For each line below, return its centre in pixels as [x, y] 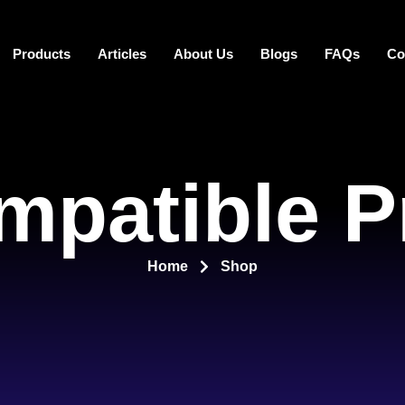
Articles [122, 54]
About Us [203, 54]
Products [41, 54]
